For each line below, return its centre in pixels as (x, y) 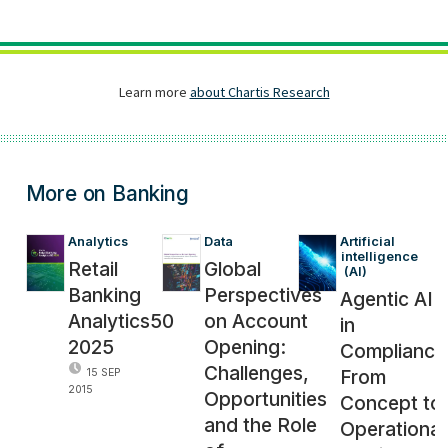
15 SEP (103, 372)
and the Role (261, 424)
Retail (92, 268)
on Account (256, 320)
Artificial (369, 241)
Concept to (391, 402)
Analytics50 (120, 320)
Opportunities (266, 398)
